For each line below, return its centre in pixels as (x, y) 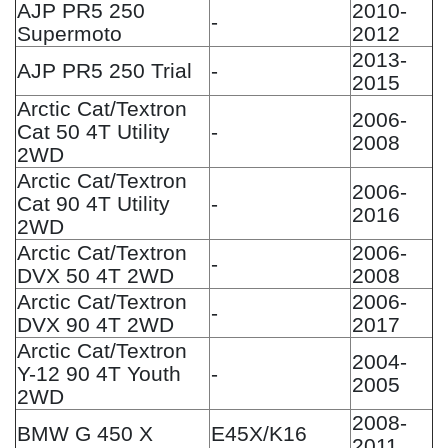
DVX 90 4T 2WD (95, 324)
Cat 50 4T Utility (93, 131)
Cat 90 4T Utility (93, 203)
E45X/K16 (259, 433)
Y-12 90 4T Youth (99, 373)
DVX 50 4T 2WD (95, 275)
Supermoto (69, 33)
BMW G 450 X (85, 433)
